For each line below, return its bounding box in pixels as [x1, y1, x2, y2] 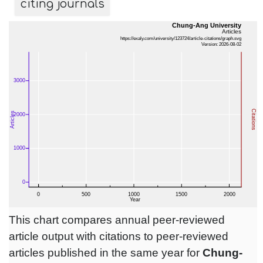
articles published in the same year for [9, 247, 203, 259]
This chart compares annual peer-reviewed [9, 214, 225, 227]
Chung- [203, 247, 242, 259]
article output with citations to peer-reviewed [9, 230, 228, 243]
